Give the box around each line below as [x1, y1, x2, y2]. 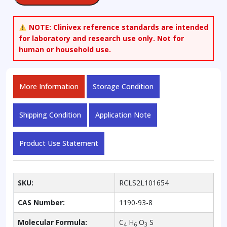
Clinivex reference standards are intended [51, 22, 208, 32]
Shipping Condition [19, 110, 81, 120]
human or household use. [19, 45, 111, 55]
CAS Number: [18, 198, 65, 208]
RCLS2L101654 [119, 178, 169, 188]
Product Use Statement [19, 138, 98, 148]
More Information [19, 82, 79, 92]
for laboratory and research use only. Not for [19, 33, 184, 44]
